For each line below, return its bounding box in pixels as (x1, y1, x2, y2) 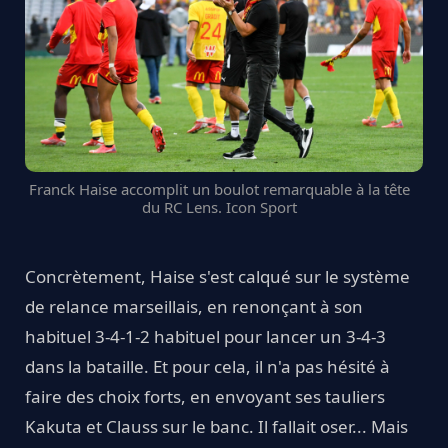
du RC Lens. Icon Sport (141, 196, 297, 217)
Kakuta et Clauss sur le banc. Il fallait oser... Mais (25, 414, 408, 438)
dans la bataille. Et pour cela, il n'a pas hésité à (25, 354, 390, 378)
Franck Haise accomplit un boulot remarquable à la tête (28, 178, 410, 199)
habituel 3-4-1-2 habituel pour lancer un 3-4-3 (25, 324, 386, 348)
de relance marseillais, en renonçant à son (25, 294, 363, 318)
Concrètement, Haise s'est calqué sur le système (25, 264, 410, 288)
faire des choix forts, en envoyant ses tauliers (25, 384, 385, 408)
